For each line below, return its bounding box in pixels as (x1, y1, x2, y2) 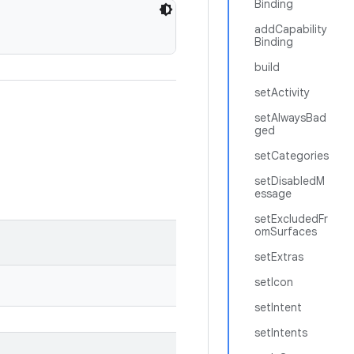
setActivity (254, 85, 310, 100)
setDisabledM (254, 174, 325, 188)
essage (254, 186, 292, 201)
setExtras (254, 250, 303, 264)
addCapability (254, 22, 327, 36)
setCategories (254, 149, 329, 163)
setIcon (254, 275, 293, 289)
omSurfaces (254, 224, 317, 239)
